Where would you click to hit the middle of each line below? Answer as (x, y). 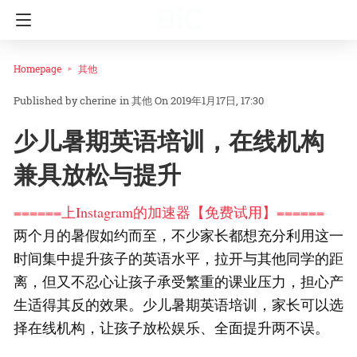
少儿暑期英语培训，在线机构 (169, 141)
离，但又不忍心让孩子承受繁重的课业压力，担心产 (178, 282)
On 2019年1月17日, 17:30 (209, 101)
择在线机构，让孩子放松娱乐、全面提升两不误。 (171, 328)
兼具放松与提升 (97, 175)
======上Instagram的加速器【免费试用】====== (169, 212)
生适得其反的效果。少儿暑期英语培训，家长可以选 (178, 305)
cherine (98, 101)
